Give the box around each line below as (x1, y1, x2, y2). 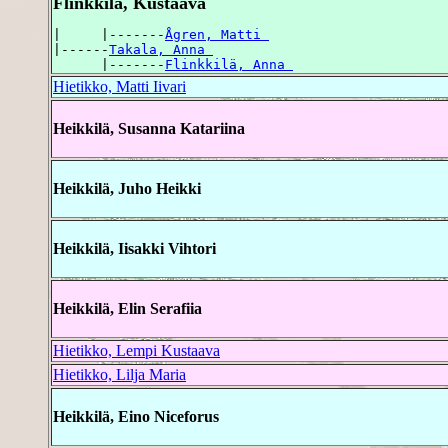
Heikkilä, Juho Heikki (53, 180, 201, 198)
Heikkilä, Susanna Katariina (53, 120, 245, 138)
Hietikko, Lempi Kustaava (53, 342, 220, 360)
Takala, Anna (109, 42, 213, 58)
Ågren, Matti (165, 27, 269, 43)
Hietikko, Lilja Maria (53, 366, 186, 384)
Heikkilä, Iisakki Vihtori (53, 240, 216, 258)
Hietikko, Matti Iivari (53, 78, 186, 96)
